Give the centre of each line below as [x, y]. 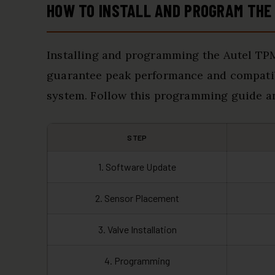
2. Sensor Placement [137, 198]
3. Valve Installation [137, 229]
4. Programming [137, 261]
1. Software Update [137, 167]
